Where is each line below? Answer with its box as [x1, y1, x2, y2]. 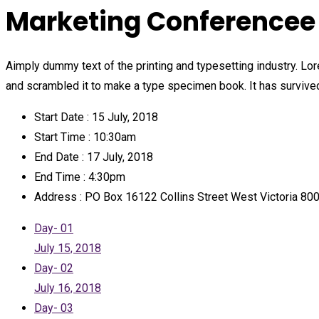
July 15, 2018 [34, 241, 101, 256]
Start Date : [34, 110, 89, 125]
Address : [34, 190, 82, 204]
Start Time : [34, 130, 90, 145]
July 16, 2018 [34, 281, 101, 296]
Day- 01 [34, 221, 73, 236]
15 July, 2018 [89, 110, 158, 125]
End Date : [34, 150, 84, 164]
